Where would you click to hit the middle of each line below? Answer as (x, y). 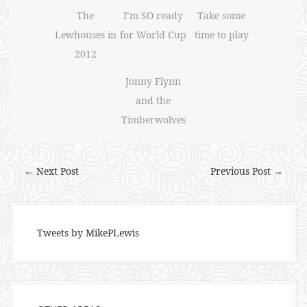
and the (153, 100)
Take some (222, 15)
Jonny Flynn (153, 81)
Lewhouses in (85, 35)
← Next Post (51, 171)
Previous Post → (247, 171)
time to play (221, 35)
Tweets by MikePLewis (88, 233)
